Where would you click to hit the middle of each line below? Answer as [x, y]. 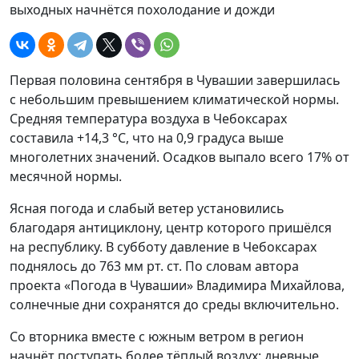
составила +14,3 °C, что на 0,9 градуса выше [147, 138]
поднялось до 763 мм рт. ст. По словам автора [154, 266]
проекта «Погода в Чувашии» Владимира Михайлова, [177, 285]
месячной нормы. [66, 176]
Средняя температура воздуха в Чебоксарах [148, 119]
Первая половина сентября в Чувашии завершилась [175, 80]
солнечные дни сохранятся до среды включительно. [174, 305]
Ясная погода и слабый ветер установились [147, 208]
